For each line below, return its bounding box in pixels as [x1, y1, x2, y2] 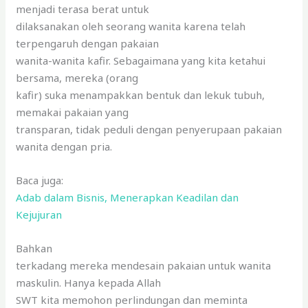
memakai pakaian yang [16, 104, 129, 119]
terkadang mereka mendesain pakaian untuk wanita [16, 258, 272, 272]
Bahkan [16, 241, 53, 255]
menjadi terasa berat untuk [16, 1, 150, 16]
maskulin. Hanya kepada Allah [16, 275, 162, 289]
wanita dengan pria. [16, 139, 115, 153]
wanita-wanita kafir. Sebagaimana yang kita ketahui [16, 53, 266, 67]
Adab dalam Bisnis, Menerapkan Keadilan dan [16, 190, 239, 204]
